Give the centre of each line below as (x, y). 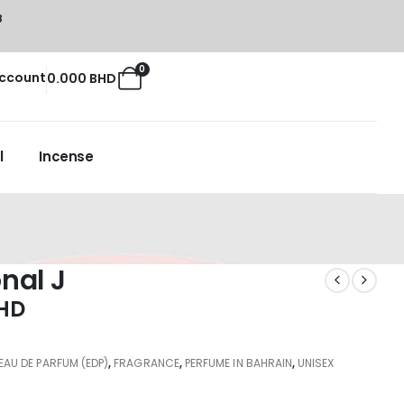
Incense (66, 157)
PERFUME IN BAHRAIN (239, 363)
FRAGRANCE (147, 363)
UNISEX (316, 363)
